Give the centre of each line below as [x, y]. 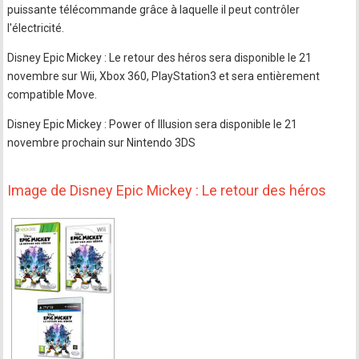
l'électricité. [36, 28]
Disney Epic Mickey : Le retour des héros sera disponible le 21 [160, 58]
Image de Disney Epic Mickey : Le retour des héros [167, 190]
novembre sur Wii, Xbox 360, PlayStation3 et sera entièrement [164, 76]
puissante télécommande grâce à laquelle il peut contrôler [154, 10]
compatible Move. [52, 95]
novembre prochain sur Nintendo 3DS [102, 143]
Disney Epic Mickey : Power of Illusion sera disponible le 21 [153, 124]
